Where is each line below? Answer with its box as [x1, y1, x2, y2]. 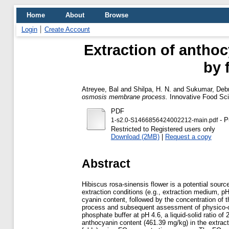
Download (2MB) [110, 132, 159, 141]
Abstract [82, 156, 130, 170]
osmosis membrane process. [82, 93, 168, 101]
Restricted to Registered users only [110, 125, 215, 133]
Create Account [44, 26, 90, 33]
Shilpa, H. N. [133, 85, 171, 93]
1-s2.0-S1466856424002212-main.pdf [110, 117, 218, 123]
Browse [105, 11, 128, 19]
